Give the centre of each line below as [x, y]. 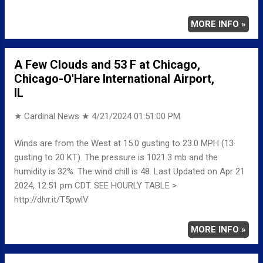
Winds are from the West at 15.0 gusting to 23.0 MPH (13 [124, 144]
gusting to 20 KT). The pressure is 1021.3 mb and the [116, 158]
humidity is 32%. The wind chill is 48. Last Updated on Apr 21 [129, 172]
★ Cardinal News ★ [53, 116]
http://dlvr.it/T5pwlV [51, 200]
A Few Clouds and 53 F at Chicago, [107, 64]
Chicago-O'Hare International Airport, [114, 78]
